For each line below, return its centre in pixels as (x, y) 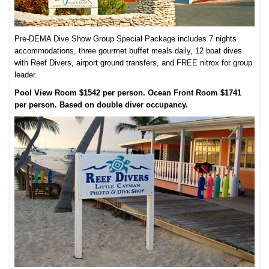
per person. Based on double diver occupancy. (101, 104)
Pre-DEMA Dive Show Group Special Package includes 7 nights (126, 38)
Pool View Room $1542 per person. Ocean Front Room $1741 (128, 92)
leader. (26, 74)
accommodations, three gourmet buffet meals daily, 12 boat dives (128, 50)
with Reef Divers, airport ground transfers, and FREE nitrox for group (134, 62)
